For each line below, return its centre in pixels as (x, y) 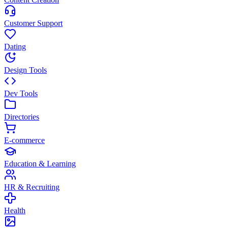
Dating (15, 47)
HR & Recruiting (32, 187)
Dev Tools (21, 93)
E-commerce (24, 140)
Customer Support (33, 23)
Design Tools (25, 70)
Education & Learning (40, 164)
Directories (22, 117)
